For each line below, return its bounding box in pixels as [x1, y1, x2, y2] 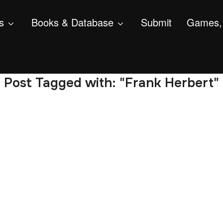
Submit [141, 15, 172, 29]
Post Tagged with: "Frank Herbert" [4, 75, 219, 92]
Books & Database [31, 15, 113, 29]
